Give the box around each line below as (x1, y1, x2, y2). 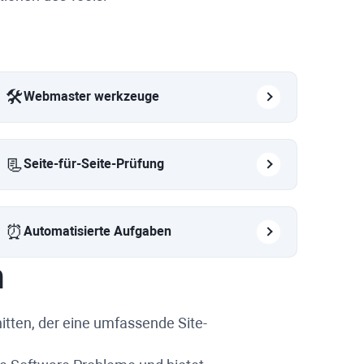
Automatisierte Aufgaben (24, 223, 171, 240)
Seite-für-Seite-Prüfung (24, 156, 164, 172)
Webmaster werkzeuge (24, 89, 159, 105)
